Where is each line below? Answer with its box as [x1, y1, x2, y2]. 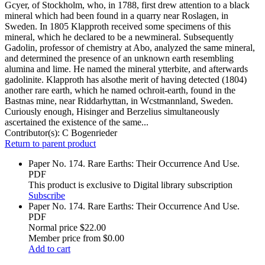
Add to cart [28, 244, 70, 254]
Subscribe [28, 190, 65, 201]
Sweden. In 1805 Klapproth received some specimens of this [5, 21, 231, 32]
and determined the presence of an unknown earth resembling [5, 53, 234, 64]
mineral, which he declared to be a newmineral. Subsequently [5, 32, 234, 43]
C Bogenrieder [62, 128, 117, 138]
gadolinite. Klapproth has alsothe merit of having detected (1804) [5, 75, 247, 85]
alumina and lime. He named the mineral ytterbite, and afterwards [5, 64, 248, 75]
